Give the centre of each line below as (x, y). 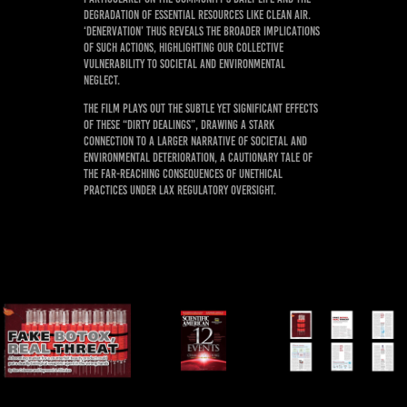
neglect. (101, 80)
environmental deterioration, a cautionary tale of (198, 158)
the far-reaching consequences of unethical (183, 174)
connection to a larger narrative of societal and (195, 141)
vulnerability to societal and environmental (184, 64)
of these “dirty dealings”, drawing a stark (179, 125)
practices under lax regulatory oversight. (179, 190)
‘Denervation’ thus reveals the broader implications (201, 31)
